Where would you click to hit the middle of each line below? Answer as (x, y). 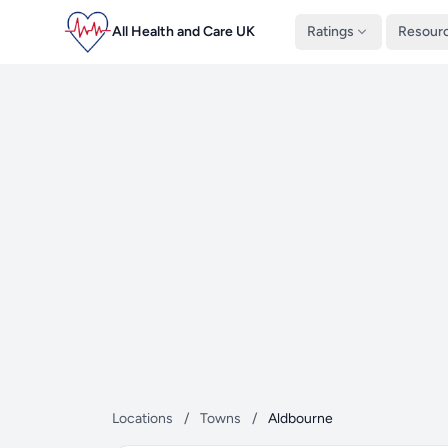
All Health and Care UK (183, 31)
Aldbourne (300, 418)
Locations (142, 418)
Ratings (330, 31)
